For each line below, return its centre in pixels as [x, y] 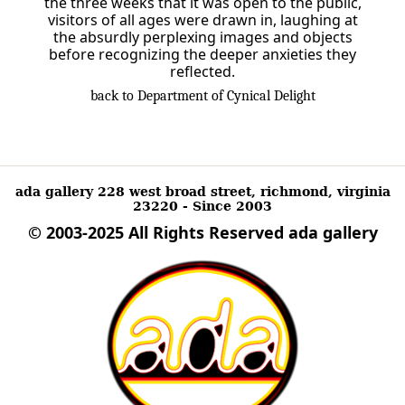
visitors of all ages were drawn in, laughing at [202, 20]
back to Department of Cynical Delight [202, 96]
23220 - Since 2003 [202, 206]
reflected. [202, 72]
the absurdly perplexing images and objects [202, 38]
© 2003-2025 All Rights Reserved [158, 232]
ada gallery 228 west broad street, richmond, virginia [202, 191]
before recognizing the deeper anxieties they [202, 55]
